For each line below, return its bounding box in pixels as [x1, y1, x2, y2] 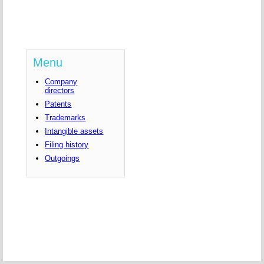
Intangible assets [45, 127, 104, 136]
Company [45, 77, 78, 87]
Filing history [45, 140, 89, 150]
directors [45, 86, 75, 95]
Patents [45, 100, 72, 109]
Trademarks [45, 113, 86, 123]
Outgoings [45, 154, 80, 163]
